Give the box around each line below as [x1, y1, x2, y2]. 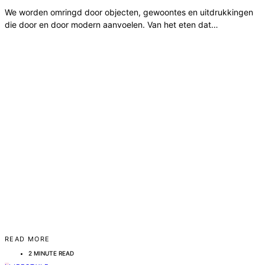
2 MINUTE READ [28, 250, 74, 257]
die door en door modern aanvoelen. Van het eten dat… [5, 20, 218, 30]
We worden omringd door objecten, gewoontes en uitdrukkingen [5, 7, 253, 18]
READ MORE [5, 235, 50, 244]
